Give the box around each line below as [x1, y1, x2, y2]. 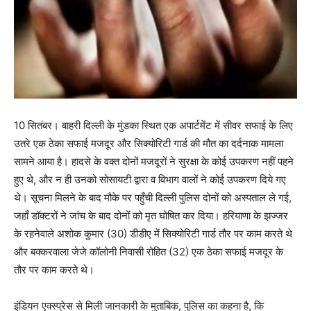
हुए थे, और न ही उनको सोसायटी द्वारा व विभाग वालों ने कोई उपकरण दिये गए [14, 172, 286, 186]
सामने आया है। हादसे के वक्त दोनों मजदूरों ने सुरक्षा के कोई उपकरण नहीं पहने [14, 154, 294, 168]
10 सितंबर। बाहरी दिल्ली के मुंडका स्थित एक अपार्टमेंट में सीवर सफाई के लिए [14, 118, 293, 132]
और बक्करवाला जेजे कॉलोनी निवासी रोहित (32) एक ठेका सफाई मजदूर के [14, 244, 283, 258]
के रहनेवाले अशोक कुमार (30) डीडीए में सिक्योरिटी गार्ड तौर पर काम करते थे [14, 226, 292, 240]
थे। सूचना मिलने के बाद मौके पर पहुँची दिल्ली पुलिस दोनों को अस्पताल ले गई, [14, 190, 292, 204]
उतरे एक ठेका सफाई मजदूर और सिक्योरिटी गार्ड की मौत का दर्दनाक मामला [14, 136, 283, 150]
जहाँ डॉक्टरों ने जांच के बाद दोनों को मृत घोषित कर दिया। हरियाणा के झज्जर [14, 208, 288, 222]
